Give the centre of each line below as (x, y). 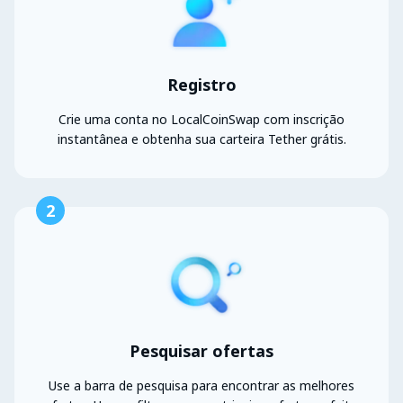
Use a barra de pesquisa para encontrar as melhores (201, 386)
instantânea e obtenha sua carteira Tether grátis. (201, 139)
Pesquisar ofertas (201, 351)
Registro (201, 85)
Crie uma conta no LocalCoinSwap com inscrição (201, 120)
